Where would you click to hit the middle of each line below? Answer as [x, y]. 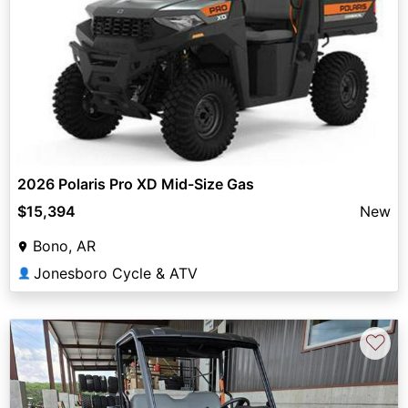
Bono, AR [64, 246]
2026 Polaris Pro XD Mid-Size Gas [136, 184]
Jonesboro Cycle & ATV [116, 274]
